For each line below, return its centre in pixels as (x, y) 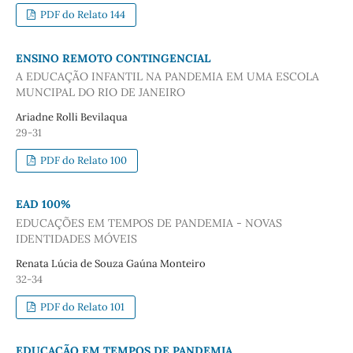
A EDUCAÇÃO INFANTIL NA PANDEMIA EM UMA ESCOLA (167, 77)
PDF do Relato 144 (82, 14)
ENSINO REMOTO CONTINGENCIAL (113, 58)
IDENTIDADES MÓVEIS (76, 238)
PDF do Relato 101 (82, 307)
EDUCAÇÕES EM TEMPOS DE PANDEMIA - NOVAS (149, 223)
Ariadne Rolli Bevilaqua (71, 117)
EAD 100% (43, 204)
